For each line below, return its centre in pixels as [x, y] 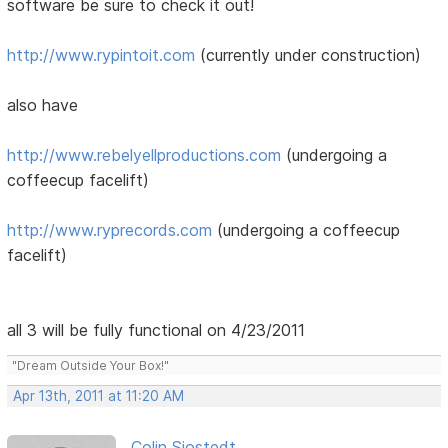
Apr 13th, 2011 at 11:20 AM [99, 395]
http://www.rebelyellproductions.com [144, 154]
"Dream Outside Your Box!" [91, 365]
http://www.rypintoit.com [101, 54]
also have [43, 104]
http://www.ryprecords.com [110, 229]
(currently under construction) [308, 54]
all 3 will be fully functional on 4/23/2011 [156, 329]
